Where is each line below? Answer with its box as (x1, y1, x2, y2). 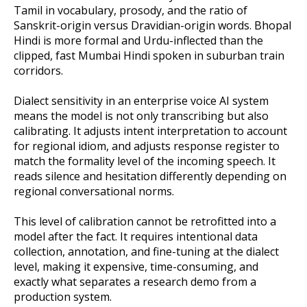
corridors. (14, 62, 63, 78)
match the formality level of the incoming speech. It (14, 153, 275, 169)
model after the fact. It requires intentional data (14, 229, 258, 245)
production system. (14, 289, 112, 305)
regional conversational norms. (14, 184, 174, 199)
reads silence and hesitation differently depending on (14, 169, 286, 184)
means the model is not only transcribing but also (14, 108, 269, 124)
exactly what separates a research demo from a (14, 274, 256, 290)
